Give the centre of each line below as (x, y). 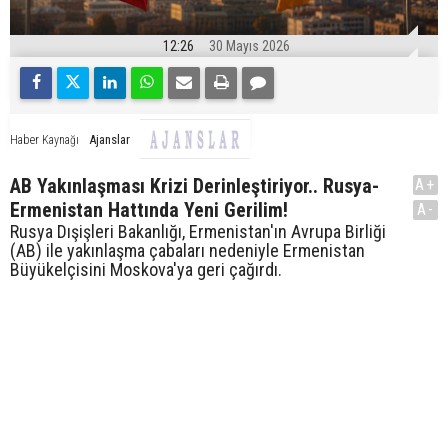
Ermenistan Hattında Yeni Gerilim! (149, 210)
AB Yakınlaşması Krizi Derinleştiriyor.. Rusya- (194, 186)
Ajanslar (109, 139)
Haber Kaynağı (44, 139)
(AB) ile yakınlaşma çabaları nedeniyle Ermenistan (187, 251)
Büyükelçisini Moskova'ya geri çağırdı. (146, 270)
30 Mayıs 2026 (249, 46)
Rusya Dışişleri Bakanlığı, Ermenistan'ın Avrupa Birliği (198, 232)
